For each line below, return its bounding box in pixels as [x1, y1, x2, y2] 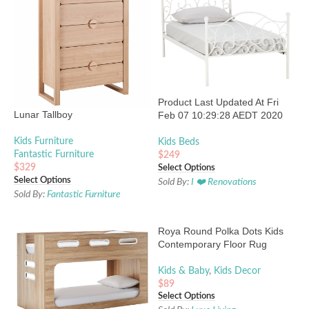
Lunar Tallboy [14, 109, 72, 121]
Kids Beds [158, 137, 199, 148]
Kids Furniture [14, 137, 73, 147]
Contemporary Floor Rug [158, 238, 267, 250]
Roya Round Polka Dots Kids [158, 225, 283, 237]
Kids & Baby [158, 266, 209, 276]
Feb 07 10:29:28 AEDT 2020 [158, 110, 283, 121]
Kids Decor [214, 266, 261, 276]
